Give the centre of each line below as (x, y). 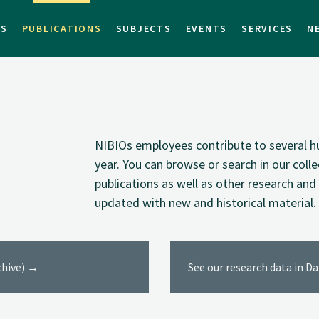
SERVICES (267, 28)
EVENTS (206, 28)
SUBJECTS (143, 28)
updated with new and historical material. (206, 203)
